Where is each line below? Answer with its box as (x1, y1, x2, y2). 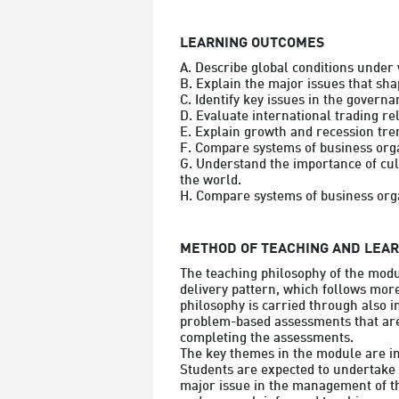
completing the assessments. (180, 328, 354, 349)
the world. (180, 170, 241, 191)
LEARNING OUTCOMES (180, 32, 324, 54)
